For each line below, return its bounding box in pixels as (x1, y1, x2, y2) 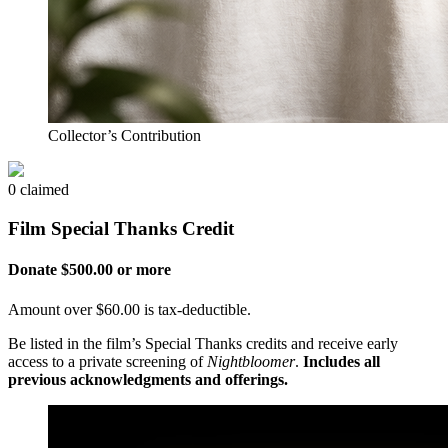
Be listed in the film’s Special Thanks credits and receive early (8, 334, 398, 352)
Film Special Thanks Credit (8, 218, 234, 239)
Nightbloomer (207, 352, 295, 370)
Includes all (303, 352, 380, 370)
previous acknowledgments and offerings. (8, 370, 288, 388)
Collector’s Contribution (48, 127, 201, 145)
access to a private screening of (8, 352, 207, 370)
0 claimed (8, 181, 69, 199)
